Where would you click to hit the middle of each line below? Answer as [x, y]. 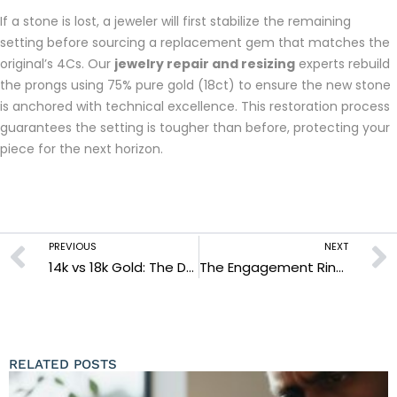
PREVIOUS [73, 246]
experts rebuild [343, 63]
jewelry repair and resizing [205, 63]
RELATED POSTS [63, 364]
